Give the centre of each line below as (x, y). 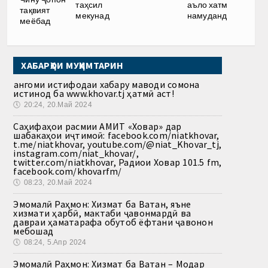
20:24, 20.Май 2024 (58, 105)
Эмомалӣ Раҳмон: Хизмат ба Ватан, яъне (102, 204)
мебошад (33, 231)
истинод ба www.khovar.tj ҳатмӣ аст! (94, 94)
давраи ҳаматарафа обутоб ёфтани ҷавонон (113, 222)
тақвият (35, 10)
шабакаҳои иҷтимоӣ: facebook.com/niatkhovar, (116, 135)
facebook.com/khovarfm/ (68, 171)
